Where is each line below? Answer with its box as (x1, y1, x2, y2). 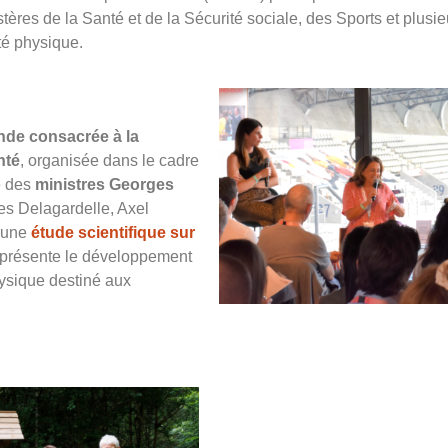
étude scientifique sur (31, 224, 195, 241)
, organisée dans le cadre (20, 152, 199, 169)
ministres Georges (35, 176, 174, 193)
